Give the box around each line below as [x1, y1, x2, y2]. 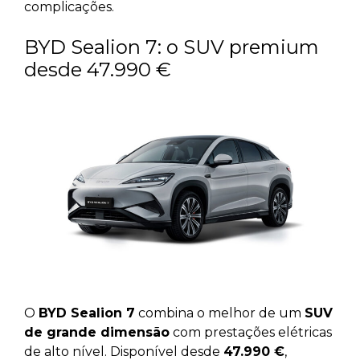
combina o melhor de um [135, 305, 305, 321]
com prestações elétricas [170, 325, 332, 341]
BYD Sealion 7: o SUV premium [24, 35, 319, 59]
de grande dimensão [24, 325, 170, 341]
